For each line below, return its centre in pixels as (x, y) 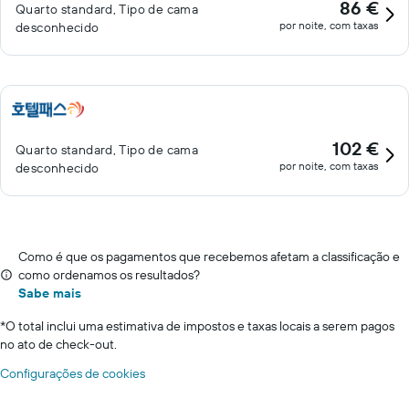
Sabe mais (50, 293)
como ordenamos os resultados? (109, 275)
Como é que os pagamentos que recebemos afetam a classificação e (209, 257)
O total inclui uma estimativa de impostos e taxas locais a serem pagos (200, 326)
